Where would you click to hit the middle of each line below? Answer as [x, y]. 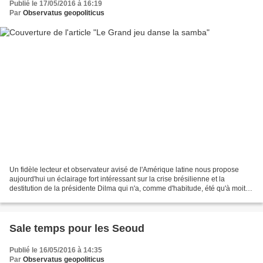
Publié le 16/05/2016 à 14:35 [56, 250]
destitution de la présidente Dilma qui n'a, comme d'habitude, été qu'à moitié [130, 189]
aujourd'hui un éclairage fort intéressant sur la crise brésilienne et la [117, 179]
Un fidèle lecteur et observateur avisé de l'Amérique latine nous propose [124, 170]
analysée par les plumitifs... [53, 198]
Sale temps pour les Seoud [77, 229]
